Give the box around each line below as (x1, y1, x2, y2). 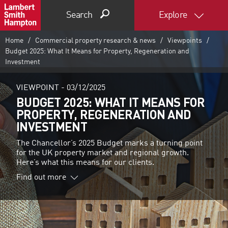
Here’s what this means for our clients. (16, 159, 154, 167)
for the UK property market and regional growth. (16, 149, 189, 158)
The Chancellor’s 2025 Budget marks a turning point (16, 139, 203, 148)
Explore (159, 11, 189, 20)
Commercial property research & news (35, 37, 156, 44)
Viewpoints (167, 37, 202, 44)
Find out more (16, 173, 66, 182)
